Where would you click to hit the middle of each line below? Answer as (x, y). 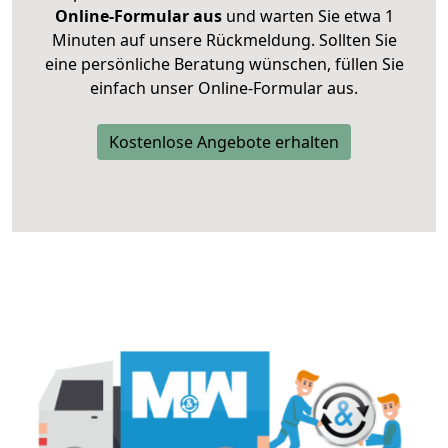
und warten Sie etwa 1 (307, 16)
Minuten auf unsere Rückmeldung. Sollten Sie (224, 40)
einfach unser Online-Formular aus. (224, 88)
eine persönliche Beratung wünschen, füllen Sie (224, 64)
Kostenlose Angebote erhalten (224, 142)
